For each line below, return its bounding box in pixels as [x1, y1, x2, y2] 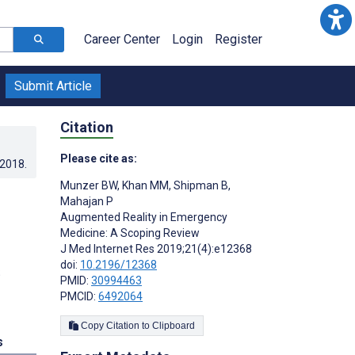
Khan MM [120, 178, 169, 192]
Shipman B [171, 178, 228, 192]
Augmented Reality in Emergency [60, 210, 227, 223]
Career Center [84, 32, 160, 47]
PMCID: [60, 289, 98, 303]
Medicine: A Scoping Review [60, 226, 200, 239]
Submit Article [14, 78, 92, 94]
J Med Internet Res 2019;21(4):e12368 [60, 242, 252, 255]
